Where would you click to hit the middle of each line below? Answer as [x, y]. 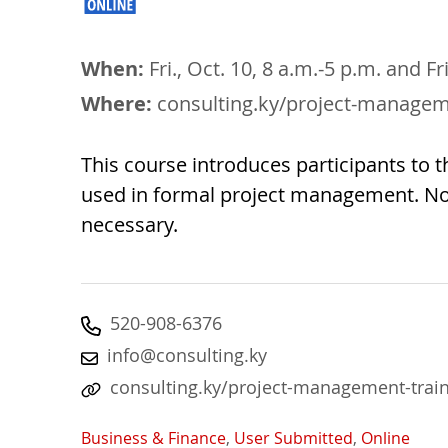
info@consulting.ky [187, 355]
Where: [116, 104]
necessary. [129, 225]
